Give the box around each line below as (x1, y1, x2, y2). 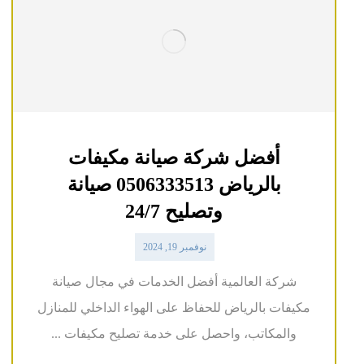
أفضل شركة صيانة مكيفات (67, 146, 280, 168)
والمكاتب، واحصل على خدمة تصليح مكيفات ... (51, 326, 297, 340)
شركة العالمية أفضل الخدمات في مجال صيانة (51, 274, 297, 288)
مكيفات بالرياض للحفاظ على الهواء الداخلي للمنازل (37, 300, 311, 314)
